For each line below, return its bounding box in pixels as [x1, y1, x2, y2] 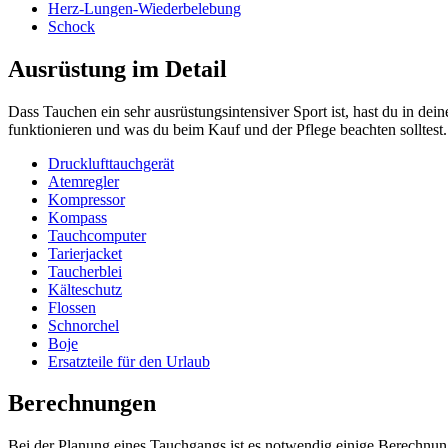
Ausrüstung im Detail [8, 55, 227, 82]
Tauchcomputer [48, 226, 146, 244]
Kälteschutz [48, 280, 122, 298]
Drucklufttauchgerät [48, 154, 174, 172]
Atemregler [48, 172, 119, 190]
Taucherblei [48, 262, 122, 280]
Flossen [48, 298, 96, 316]
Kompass [48, 208, 107, 226]
